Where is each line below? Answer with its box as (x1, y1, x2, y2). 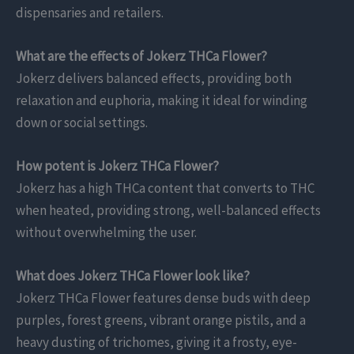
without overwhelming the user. (16, 224, 197, 242)
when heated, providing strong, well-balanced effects (16, 201, 321, 220)
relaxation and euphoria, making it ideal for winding (16, 92, 307, 110)
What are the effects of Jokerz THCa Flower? (16, 47, 267, 66)
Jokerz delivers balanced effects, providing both (16, 70, 292, 88)
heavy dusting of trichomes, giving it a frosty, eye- (16, 333, 297, 352)
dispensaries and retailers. (16, 3, 164, 21)
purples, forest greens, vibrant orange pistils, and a (16, 311, 306, 330)
